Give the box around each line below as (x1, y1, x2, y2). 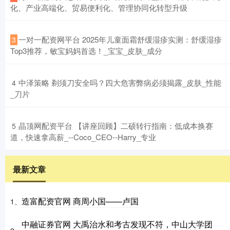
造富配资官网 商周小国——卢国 (22, 195, 139, 207)
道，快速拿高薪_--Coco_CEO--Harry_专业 (10, 131, 156, 143)
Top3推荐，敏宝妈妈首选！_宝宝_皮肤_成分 (10, 45, 162, 56)
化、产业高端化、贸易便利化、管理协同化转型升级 (10, 2, 187, 13)
